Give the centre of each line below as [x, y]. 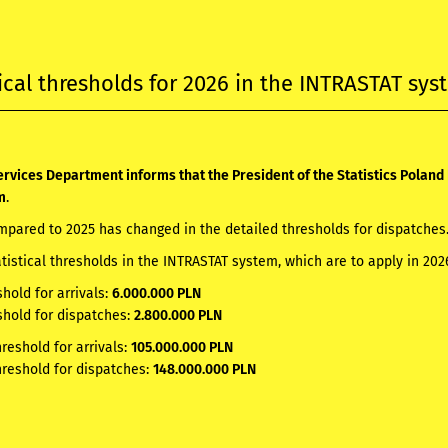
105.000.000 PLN [182, 348]
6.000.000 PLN [157, 294]
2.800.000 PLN [178, 316]
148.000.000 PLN [205, 370]
